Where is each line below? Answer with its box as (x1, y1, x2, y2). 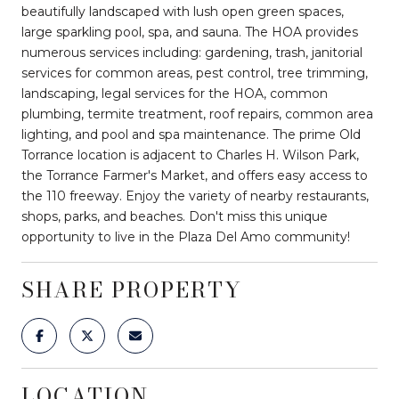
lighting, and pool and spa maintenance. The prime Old (21, 126, 361, 142)
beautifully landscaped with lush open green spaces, (21, 3, 344, 20)
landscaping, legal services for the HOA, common (21, 85, 328, 102)
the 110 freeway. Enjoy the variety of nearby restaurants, (21, 187, 369, 204)
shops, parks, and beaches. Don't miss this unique (21, 208, 328, 224)
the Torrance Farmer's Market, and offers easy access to (21, 167, 368, 183)
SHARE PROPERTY (21, 273, 242, 306)
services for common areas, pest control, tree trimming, (21, 64, 368, 81)
